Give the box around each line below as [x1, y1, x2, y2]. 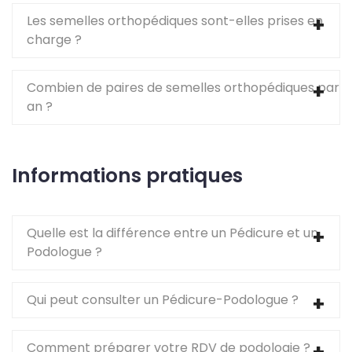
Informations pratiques [12, 162, 243, 190]
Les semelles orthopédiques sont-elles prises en [27, 12, 323, 31]
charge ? [27, 31, 82, 49]
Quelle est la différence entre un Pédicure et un [27, 224, 318, 243]
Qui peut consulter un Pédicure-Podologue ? [27, 291, 299, 310]
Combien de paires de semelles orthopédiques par [27, 79, 339, 97]
